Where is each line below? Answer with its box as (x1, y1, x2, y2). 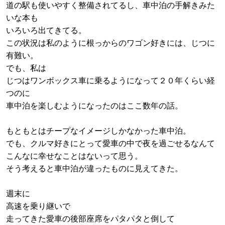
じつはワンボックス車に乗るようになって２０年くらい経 (6, 76, 215, 85)
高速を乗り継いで (6, 202, 70, 211)
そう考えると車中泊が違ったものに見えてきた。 (6, 164, 183, 173)
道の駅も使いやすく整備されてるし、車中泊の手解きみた (6, 1, 215, 10)
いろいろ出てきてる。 (6, 26, 86, 35)
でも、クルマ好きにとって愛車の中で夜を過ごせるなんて (6, 139, 215, 148)
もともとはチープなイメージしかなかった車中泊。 (6, 127, 191, 136)
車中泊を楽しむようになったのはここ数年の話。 (6, 101, 183, 110)
